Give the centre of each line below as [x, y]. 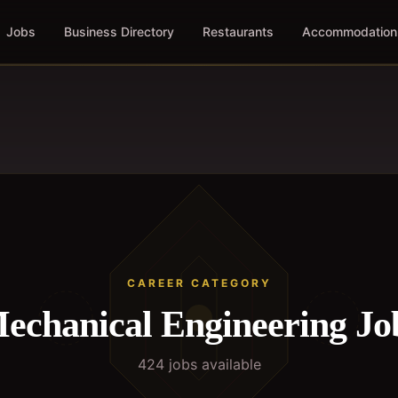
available [229, 364]
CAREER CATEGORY [199, 283]
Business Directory [119, 32]
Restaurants [238, 32]
